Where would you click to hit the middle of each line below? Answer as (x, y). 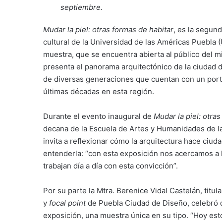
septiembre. (82, 7)
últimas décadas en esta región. (99, 92)
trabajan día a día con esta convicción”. (111, 166)
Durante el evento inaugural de (98, 116)
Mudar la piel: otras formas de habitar (108, 30)
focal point (67, 203)
